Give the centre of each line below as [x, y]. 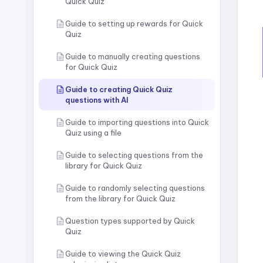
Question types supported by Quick [130, 221]
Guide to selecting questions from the [134, 155]
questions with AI [97, 100]
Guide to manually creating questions [133, 56]
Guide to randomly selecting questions [135, 188]
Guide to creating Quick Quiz [119, 89]
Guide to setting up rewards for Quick [134, 23]
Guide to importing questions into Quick [137, 122]
